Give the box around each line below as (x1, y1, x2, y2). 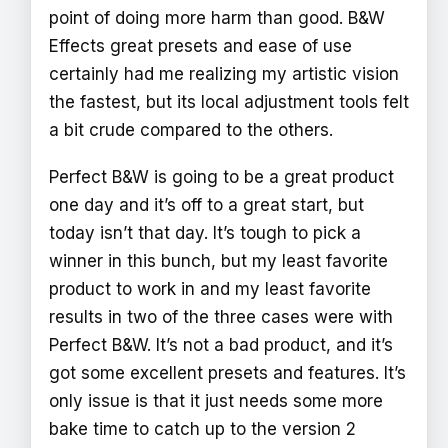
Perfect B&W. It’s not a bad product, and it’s (49, 335, 393, 356)
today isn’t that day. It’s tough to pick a (49, 223, 361, 244)
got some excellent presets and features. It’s (49, 363, 406, 384)
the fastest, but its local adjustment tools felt (49, 91, 409, 112)
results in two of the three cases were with (49, 307, 393, 328)
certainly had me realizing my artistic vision (49, 63, 399, 84)
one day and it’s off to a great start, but (49, 195, 364, 216)
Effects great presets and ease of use (49, 35, 352, 56)
